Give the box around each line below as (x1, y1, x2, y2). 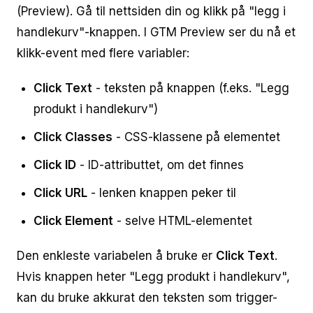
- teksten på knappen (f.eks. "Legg (92, 81, 289, 95)
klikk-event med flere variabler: (17, 46, 189, 60)
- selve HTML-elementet (113, 214, 252, 228)
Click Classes (34, 130, 112, 144)
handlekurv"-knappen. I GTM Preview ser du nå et (17, 25, 296, 39)
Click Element (34, 214, 113, 228)
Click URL (34, 186, 87, 200)
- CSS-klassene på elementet (112, 130, 280, 144)
